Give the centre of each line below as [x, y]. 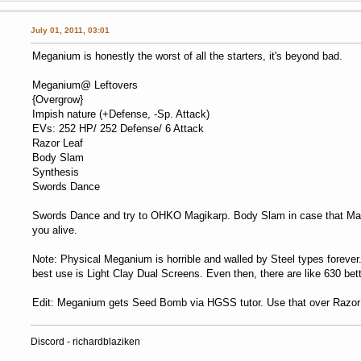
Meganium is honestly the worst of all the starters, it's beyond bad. [187, 56]
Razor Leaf [57, 143]
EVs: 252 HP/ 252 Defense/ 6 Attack [118, 129]
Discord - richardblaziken [85, 342]
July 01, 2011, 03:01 [70, 31]
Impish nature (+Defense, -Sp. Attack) [120, 114]
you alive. [54, 230]
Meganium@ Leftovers [85, 85]
